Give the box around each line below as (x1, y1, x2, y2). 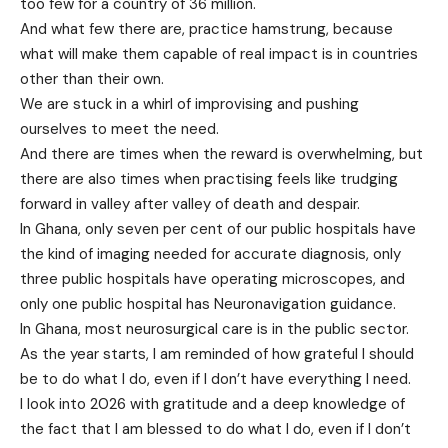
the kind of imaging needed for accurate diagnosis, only (20, 244, 401, 265)
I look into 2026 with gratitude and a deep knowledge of (20, 394, 405, 415)
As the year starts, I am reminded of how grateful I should (20, 344, 414, 365)
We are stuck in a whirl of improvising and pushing (20, 94, 359, 115)
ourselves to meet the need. (20, 119, 219, 140)
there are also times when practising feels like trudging (20, 169, 398, 190)
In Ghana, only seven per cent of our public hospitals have (20, 219, 416, 240)
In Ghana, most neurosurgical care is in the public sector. (20, 319, 409, 340)
